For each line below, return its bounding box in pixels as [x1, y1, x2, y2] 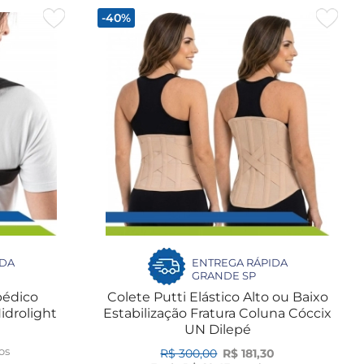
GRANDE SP [191, 269, 256, 283]
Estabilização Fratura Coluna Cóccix [103, 305, 332, 322]
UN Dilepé [184, 322, 251, 338]
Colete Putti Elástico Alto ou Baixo [106, 289, 328, 305]
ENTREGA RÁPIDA [191, 256, 288, 270]
